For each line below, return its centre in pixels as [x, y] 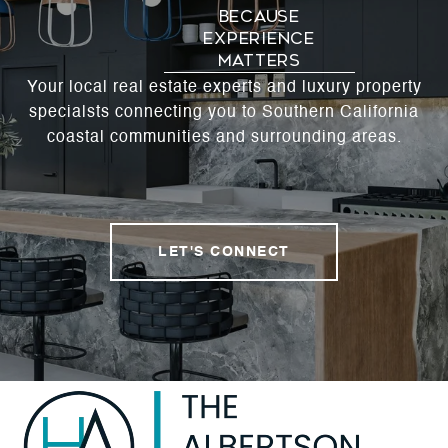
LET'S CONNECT [224, 252]
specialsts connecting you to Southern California [224, 113]
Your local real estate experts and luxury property [224, 88]
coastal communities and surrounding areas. [224, 138]
